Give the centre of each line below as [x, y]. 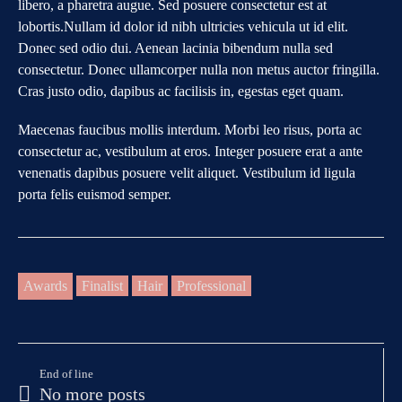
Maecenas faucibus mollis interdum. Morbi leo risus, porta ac [190, 129]
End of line [66, 374]
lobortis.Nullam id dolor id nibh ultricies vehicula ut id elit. [183, 26]
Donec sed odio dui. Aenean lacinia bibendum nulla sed [175, 48]
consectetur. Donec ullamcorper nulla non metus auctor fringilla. [199, 69]
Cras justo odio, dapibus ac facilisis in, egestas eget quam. [181, 91]
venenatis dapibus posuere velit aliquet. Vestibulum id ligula [187, 172]
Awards [45, 285]
